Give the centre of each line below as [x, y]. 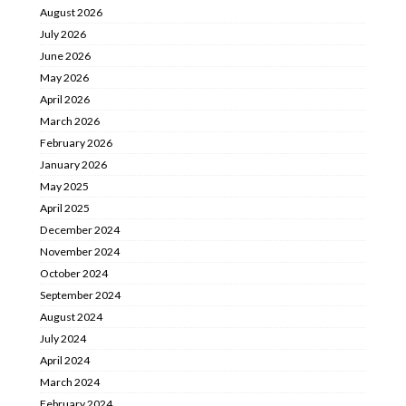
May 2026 [64, 77]
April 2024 [65, 360]
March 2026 [70, 121]
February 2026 [76, 142]
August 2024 [71, 316]
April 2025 [65, 208]
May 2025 [64, 186]
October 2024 [74, 273]
